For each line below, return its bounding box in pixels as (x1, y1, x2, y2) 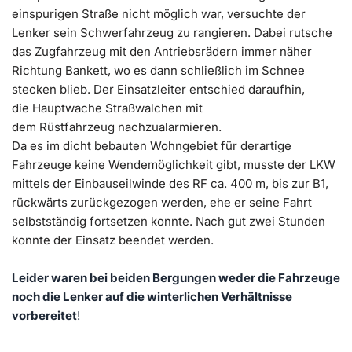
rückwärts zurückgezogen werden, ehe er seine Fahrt (12, 194, 312, 210)
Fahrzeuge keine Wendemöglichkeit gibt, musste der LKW (12, 156, 335, 172)
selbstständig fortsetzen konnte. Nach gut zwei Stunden (12, 213, 325, 229)
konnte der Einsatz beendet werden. (12, 232, 214, 247)
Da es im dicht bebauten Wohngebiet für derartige (12, 137, 291, 153)
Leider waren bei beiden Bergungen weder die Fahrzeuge (12, 269, 340, 285)
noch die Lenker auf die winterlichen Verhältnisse (12, 288, 292, 304)
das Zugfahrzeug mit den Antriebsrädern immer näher (12, 43, 312, 59)
